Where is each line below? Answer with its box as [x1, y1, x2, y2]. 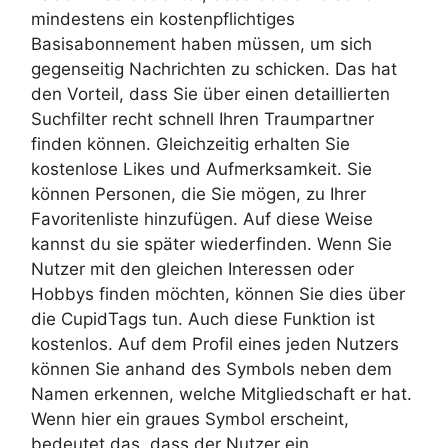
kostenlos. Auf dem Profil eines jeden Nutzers [31, 334, 399, 355]
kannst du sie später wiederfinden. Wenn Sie [31, 234, 392, 255]
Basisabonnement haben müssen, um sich [31, 34, 372, 55]
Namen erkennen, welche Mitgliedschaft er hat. [31, 384, 412, 405]
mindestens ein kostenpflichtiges [31, 9, 295, 30]
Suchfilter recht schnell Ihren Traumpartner [31, 109, 374, 130]
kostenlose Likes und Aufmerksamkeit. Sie [31, 159, 372, 180]
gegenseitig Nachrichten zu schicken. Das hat [31, 59, 397, 80]
